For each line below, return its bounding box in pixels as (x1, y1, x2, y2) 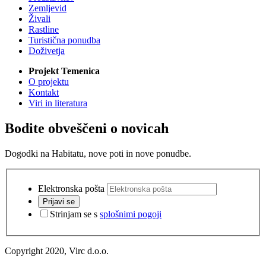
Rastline (28, 24, 59, 35)
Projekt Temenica (28, 66, 100, 77)
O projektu (28, 77, 69, 87)
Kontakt (28, 87, 59, 98)
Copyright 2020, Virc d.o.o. (5, 245, 109, 256)
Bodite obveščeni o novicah (5, 121, 169, 137)
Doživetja (28, 46, 65, 56)
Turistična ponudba (28, 35, 100, 46)
